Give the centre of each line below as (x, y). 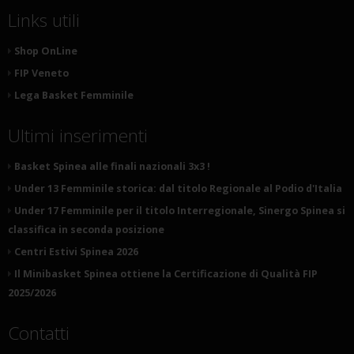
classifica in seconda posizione (86, 230)
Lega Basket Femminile (74, 96)
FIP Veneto (41, 73)
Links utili (44, 21)
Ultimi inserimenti (78, 136)
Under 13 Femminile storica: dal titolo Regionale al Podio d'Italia (178, 189)
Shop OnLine (46, 51)
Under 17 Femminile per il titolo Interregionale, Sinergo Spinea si (180, 211)
